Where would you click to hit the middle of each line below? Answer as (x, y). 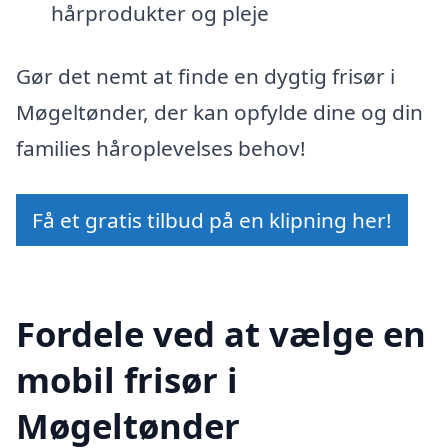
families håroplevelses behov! (161, 148)
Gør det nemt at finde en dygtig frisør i (205, 76)
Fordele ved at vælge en (221, 333)
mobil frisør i (127, 379)
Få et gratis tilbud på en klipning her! (212, 219)
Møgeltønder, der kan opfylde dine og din (219, 112)
